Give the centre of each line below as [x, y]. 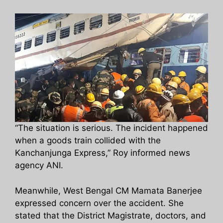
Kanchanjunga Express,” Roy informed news [103, 153]
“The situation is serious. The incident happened [111, 128]
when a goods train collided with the [88, 141]
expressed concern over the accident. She [99, 203]
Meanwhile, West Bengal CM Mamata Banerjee [109, 190]
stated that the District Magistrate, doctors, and [111, 215]
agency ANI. [39, 166]
